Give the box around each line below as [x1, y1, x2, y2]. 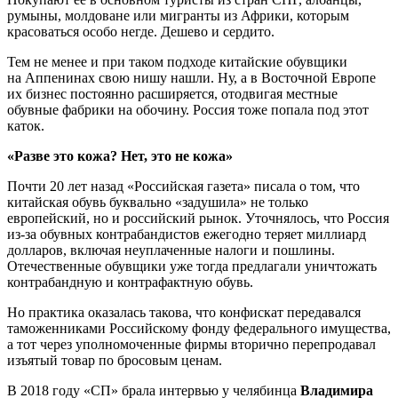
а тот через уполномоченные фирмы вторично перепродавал [7, 336, 376, 352]
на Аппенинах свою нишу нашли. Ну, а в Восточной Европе [7, 69, 376, 85]
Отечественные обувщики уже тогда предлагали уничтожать [7, 258, 377, 274]
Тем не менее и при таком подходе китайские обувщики [7, 53, 347, 69]
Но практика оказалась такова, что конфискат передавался [7, 304, 361, 320]
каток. [7, 117, 44, 133]
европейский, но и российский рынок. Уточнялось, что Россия [7, 210, 389, 226]
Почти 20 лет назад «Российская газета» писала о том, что [7, 178, 360, 194]
